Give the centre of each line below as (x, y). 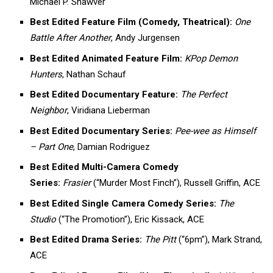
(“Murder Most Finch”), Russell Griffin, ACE (176, 183)
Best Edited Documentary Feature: (104, 95)
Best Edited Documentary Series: (101, 131)
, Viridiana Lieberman (109, 111)
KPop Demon (211, 58)
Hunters (46, 74)
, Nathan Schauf (94, 74)
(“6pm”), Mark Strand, (219, 240)
